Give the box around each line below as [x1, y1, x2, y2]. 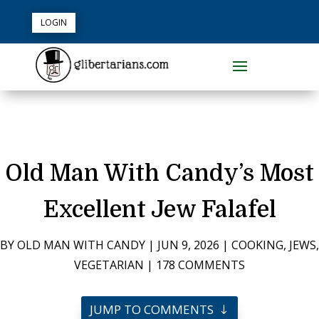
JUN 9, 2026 [157, 236, 219, 253]
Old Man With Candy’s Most [5, 159, 314, 187]
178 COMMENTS [156, 256, 245, 273]
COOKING [231, 236, 283, 253]
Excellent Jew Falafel [43, 196, 276, 223]
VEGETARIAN [74, 256, 144, 273]
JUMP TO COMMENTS [89, 300, 214, 318]
